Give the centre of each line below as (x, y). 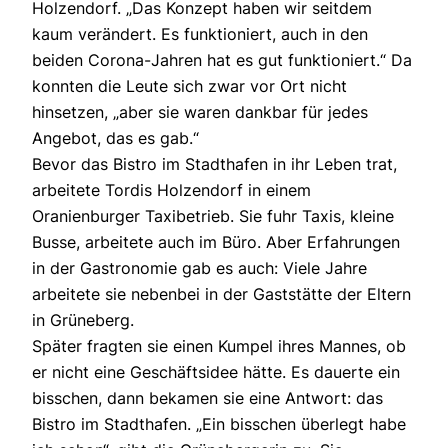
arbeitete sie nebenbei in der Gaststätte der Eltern (221, 294)
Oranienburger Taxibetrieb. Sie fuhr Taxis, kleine (213, 216)
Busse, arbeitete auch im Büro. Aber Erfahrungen (216, 242)
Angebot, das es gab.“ (115, 138)
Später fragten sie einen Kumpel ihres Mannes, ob (219, 346)
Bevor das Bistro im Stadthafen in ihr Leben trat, (214, 164)
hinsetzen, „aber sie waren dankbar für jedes (200, 112)
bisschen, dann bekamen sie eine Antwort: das (207, 398)
